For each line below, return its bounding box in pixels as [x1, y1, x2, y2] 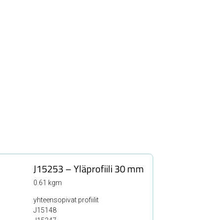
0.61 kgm [33, 178, 62, 187]
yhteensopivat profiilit [33, 195, 99, 204]
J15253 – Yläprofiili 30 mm [33, 161, 144, 176]
